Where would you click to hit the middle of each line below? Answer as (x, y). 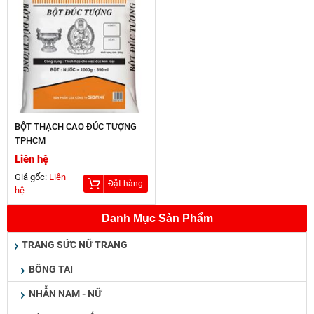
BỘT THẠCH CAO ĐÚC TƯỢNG (76, 126)
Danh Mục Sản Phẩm (157, 218)
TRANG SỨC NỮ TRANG (75, 244)
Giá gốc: (32, 177)
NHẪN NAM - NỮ (65, 293)
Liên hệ (32, 159)
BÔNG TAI (51, 269)
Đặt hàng (125, 183)
